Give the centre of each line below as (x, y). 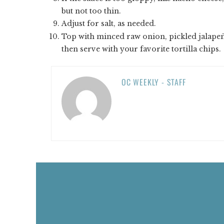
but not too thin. (91, 11)
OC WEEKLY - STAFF (154, 82)
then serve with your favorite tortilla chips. (141, 49)
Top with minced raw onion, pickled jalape (141, 36)
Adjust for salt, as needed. (109, 23)
